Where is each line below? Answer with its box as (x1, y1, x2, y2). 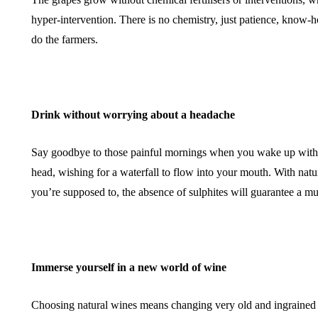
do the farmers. (31, 33, 98, 45)
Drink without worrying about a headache (31, 109, 235, 121)
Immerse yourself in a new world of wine (31, 261, 226, 273)
